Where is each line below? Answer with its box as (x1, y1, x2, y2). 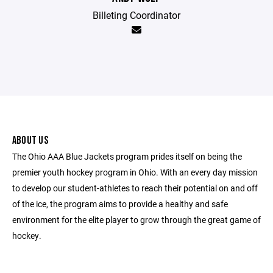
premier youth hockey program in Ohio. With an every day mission (12, 166, 258, 179)
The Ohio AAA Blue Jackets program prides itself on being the (12, 151, 242, 163)
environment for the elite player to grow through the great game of (12, 214, 261, 226)
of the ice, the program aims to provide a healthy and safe (12, 198, 228, 210)
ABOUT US (12, 134, 48, 147)
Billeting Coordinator (93, 9, 180, 22)
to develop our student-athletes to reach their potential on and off (12, 182, 258, 194)
